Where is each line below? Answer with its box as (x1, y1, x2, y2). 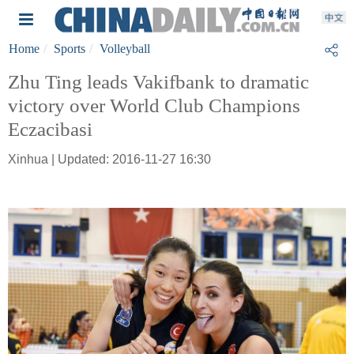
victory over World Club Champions (8, 95, 300, 116)
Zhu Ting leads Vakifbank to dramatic (8, 71, 309, 92)
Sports (54, 42, 85, 55)
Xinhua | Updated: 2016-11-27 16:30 (8, 153, 211, 166)
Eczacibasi (8, 119, 92, 140)
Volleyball (100, 42, 150, 55)
